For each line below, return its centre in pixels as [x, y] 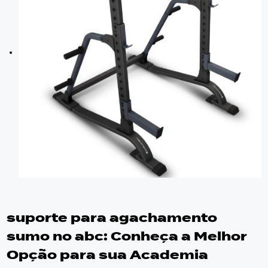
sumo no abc [55, 237]
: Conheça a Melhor [176, 237]
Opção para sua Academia [108, 255]
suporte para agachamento [112, 218]
